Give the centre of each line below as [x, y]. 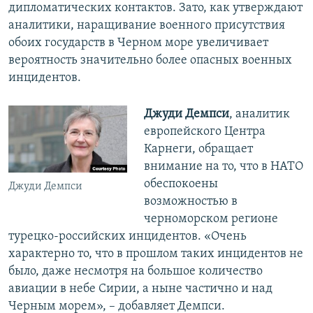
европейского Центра [204, 132]
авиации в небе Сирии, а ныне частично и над [140, 289]
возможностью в [190, 202]
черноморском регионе [211, 219]
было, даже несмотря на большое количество [136, 272]
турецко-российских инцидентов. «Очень [128, 237]
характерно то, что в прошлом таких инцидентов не [156, 254]
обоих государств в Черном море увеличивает [138, 43]
